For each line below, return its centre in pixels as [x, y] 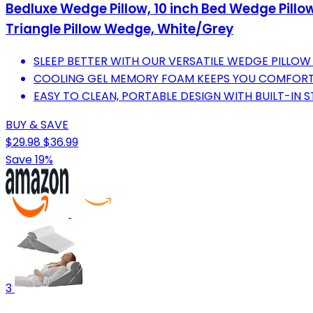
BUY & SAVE [37, 125]
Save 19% [29, 160]
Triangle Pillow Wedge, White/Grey [119, 29]
